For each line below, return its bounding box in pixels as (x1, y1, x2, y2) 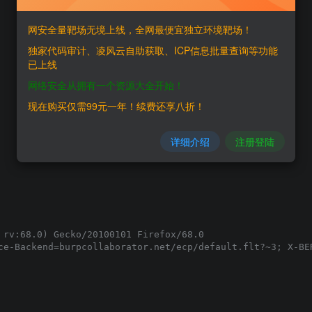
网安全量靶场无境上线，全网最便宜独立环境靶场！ (28, 22, 252, 36)
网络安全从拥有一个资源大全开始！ (28, 77, 184, 92)
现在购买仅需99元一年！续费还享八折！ (28, 98, 205, 113)
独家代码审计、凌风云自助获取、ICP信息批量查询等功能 (28, 42, 278, 57)
